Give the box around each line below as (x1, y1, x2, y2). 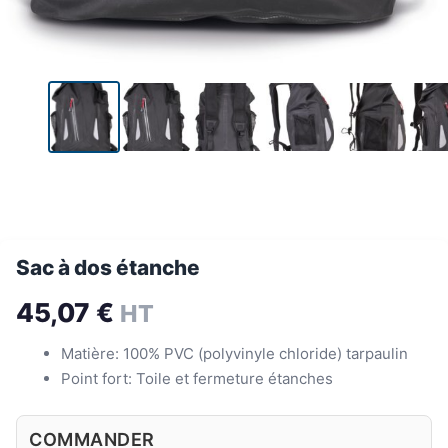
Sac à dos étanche (16, 255, 200, 281)
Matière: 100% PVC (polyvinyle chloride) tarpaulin (61, 344, 408, 364)
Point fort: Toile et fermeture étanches (61, 369, 333, 389)
